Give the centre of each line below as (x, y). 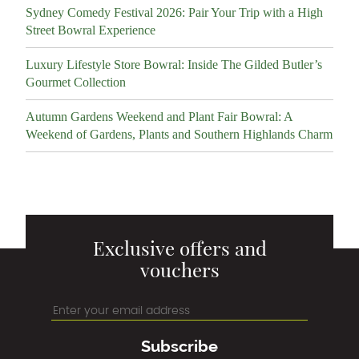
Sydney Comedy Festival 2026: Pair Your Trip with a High (174, 12)
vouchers (179, 270)
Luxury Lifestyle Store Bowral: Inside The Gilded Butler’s (174, 65)
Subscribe (179, 346)
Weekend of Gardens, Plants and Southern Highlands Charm (179, 134)
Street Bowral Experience (91, 30)
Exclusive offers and (179, 248)
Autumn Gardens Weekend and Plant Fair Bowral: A (159, 117)
